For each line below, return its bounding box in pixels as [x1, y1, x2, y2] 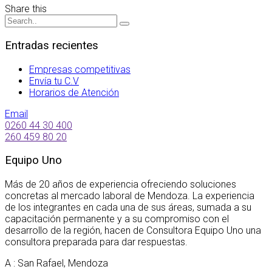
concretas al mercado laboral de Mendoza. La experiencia [5, 190, 254, 202]
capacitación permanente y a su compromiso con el [5, 213, 229, 225]
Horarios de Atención [29, 86, 119, 98]
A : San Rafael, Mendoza [5, 257, 108, 270]
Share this [5, 3, 47, 15]
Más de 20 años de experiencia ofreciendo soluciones [5, 178, 236, 191]
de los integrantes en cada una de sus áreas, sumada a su [5, 202, 251, 214]
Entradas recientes [5, 39, 98, 53]
